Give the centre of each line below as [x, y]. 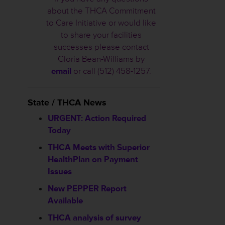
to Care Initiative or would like [101, 23]
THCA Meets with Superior [99, 147]
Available [65, 201]
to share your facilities [101, 35]
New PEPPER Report [87, 189]
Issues [60, 172]
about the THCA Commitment [101, 11]
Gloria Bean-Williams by [101, 59]
